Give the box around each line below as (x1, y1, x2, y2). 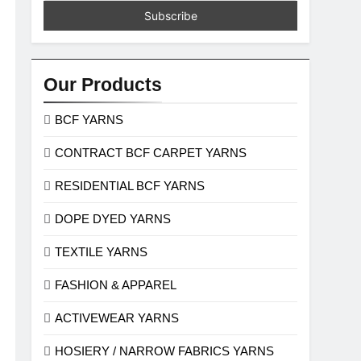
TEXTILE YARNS (55, 245, 148, 259)
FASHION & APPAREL (55, 278, 177, 292)
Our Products (44, 74, 163, 95)
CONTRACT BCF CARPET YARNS (55, 146, 247, 160)
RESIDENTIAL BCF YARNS (55, 179, 205, 193)
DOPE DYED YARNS (55, 212, 172, 226)
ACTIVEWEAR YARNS (55, 311, 180, 325)
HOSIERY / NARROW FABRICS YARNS (55, 344, 275, 358)
